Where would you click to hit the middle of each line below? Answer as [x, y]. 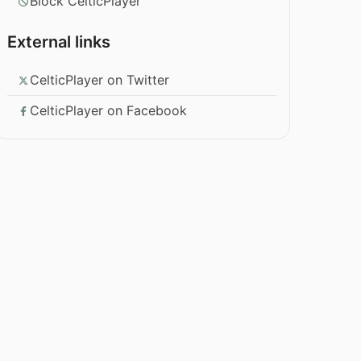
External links [59, 42]
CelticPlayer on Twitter [100, 80]
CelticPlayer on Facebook [109, 111]
